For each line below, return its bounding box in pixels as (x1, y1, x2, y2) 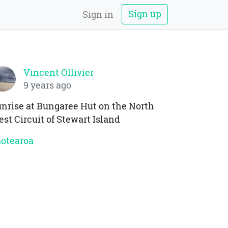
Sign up (128, 8, 161, 20)
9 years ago (23, 79, 71, 91)
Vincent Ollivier (23, 67, 94, 78)
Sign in (82, 9, 113, 20)
